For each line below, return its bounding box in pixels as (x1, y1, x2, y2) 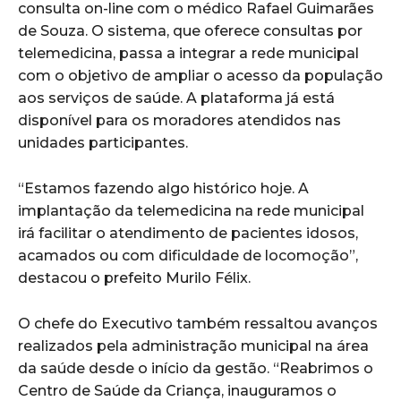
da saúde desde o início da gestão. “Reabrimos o (18, 360, 373, 378)
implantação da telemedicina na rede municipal (18, 202, 364, 220)
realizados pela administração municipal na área (18, 337, 369, 355)
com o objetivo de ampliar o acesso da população (18, 67, 383, 85)
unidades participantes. (18, 134, 188, 152)
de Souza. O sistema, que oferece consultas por (18, 22, 363, 40)
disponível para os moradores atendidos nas (18, 112, 341, 130)
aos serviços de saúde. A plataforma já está (18, 90, 335, 107)
